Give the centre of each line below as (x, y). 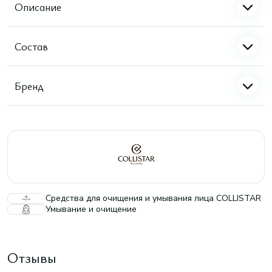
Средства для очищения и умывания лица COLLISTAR (153, 198)
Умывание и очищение (91, 209)
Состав (31, 46)
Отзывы (32, 257)
